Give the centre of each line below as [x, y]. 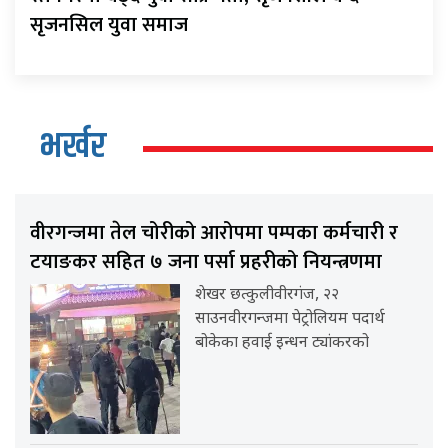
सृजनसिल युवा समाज [109, 24]
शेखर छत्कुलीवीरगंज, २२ [267, 295]
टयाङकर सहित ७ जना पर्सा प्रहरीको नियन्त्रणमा [206, 261]
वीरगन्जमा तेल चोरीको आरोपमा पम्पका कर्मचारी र [214, 232]
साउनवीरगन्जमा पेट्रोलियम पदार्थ [290, 319]
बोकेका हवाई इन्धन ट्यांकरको [282, 343]
